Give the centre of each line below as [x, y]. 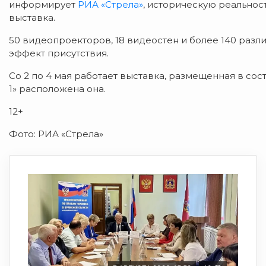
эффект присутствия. [59, 53]
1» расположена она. [57, 89]
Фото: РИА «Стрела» [56, 134]
